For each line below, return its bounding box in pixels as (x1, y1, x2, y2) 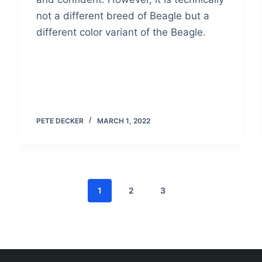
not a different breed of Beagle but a (36, 9, 210, 22)
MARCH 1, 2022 (97, 116, 151, 125)
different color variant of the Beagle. (36, 26, 206, 38)
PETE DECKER (36, 116, 84, 125)
